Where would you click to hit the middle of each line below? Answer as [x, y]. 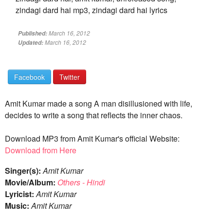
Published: [33, 33]
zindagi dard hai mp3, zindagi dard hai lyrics [91, 10]
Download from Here [41, 150]
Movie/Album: [30, 182]
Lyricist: [19, 194]
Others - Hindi [81, 182]
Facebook [29, 77]
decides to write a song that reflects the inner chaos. [94, 115]
